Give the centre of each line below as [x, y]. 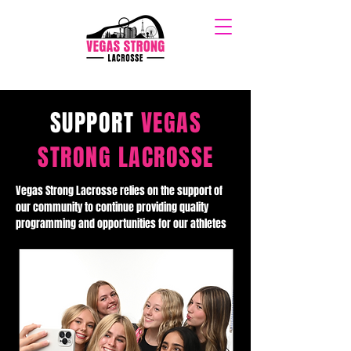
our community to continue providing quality [112, 207]
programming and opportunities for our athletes [121, 224]
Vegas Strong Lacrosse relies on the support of [119, 191]
